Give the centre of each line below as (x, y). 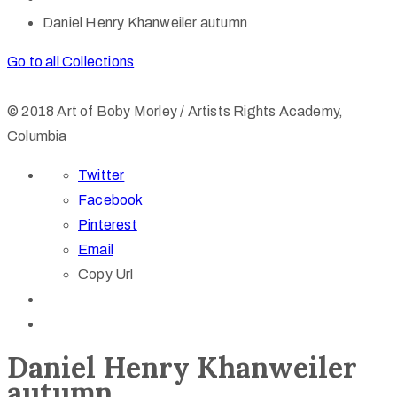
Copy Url (106, 274)
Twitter (101, 175)
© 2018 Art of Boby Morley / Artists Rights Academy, (175, 111)
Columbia (37, 136)
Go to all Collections (71, 62)
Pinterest (108, 225)
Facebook (111, 200)
